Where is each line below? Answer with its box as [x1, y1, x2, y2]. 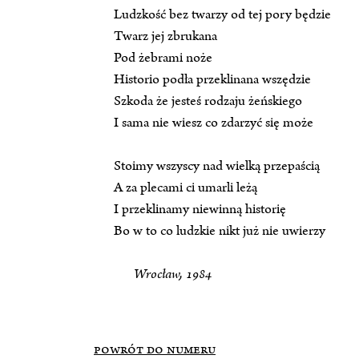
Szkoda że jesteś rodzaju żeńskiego [114, 92, 302, 111]
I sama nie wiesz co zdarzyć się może [114, 114, 313, 132]
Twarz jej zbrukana [114, 27, 217, 46]
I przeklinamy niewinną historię [114, 200, 286, 219]
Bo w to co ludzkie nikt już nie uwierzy [114, 222, 325, 240]
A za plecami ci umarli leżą [114, 179, 257, 197]
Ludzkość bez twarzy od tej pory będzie [114, 6, 331, 24]
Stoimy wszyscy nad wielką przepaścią [114, 157, 320, 175]
